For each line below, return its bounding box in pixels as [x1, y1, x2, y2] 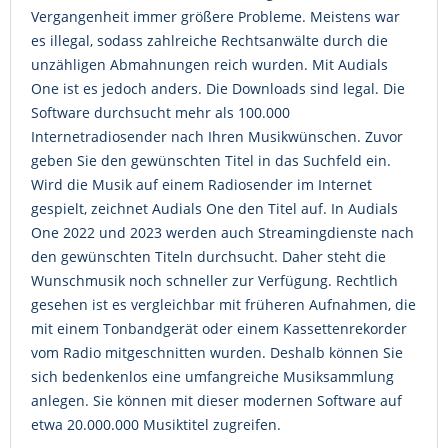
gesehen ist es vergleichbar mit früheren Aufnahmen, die [31, 295, 416, 314]
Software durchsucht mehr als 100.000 [31, 103, 290, 122]
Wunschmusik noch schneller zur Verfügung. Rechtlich [31, 271, 398, 290]
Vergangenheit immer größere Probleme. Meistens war [31, 7, 400, 26]
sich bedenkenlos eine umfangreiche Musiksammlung [31, 367, 394, 386]
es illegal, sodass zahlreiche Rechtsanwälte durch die [31, 31, 388, 50]
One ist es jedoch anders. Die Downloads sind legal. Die [31, 79, 405, 98]
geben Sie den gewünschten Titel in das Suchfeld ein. [31, 151, 391, 170]
